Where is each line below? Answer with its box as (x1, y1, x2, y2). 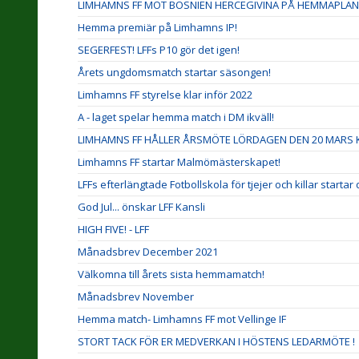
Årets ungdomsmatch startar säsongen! (78, 65, 271, 79)
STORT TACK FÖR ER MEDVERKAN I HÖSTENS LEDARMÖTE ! (78, 334, 355, 349)
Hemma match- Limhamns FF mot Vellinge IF (78, 312, 286, 326)
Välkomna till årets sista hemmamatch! (78, 267, 264, 281)
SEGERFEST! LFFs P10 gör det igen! (78, 42, 240, 57)
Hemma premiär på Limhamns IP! (78, 20, 237, 34)
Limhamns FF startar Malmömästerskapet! (78, 155, 280, 169)
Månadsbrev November (78, 289, 194, 304)
